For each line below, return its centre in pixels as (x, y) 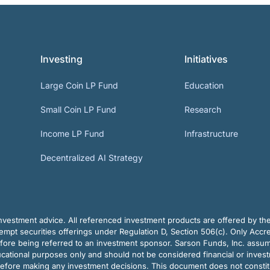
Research (203, 110)
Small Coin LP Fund (79, 110)
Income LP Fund (73, 134)
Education (204, 86)
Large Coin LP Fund (80, 86)
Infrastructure (212, 134)
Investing (62, 59)
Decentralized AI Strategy (92, 158)
